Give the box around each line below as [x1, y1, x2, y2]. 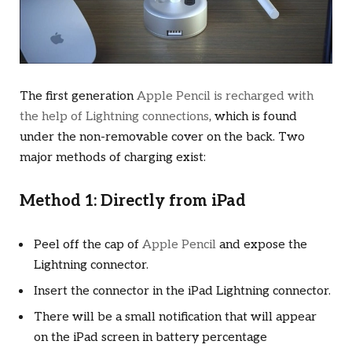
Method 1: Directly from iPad [20, 192, 246, 211]
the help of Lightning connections [20, 108, 209, 124]
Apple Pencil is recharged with [137, 88, 313, 104]
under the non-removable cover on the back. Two [20, 129, 305, 145]
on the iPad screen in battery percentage [34, 330, 267, 346]
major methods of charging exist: [20, 149, 206, 165]
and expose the [216, 237, 307, 253]
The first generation [20, 88, 137, 104]
